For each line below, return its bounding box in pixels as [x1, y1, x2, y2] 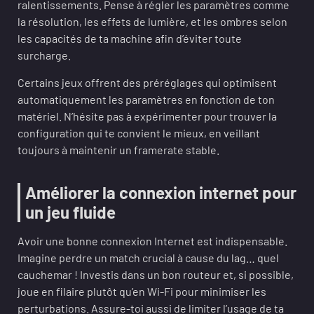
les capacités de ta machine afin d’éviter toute [18, 32, 242, 45]
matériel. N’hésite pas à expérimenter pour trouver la [18, 109, 277, 123]
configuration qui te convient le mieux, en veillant [18, 126, 260, 139]
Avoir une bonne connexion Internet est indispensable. [18, 234, 287, 247]
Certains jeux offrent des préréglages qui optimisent [18, 76, 277, 89]
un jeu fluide [25, 202, 116, 222]
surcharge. [18, 48, 71, 62]
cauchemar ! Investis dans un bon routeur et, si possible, [18, 268, 294, 281]
